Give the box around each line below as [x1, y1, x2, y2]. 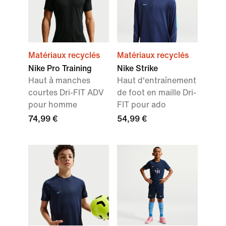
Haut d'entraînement [117, 76, 196, 85]
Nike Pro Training [28, 64, 92, 73]
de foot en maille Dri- [117, 88, 196, 97]
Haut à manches [28, 76, 90, 85]
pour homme [28, 100, 77, 109]
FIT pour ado [117, 100, 166, 109]
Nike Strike [117, 64, 158, 73]
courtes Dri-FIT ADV [28, 88, 104, 97]
